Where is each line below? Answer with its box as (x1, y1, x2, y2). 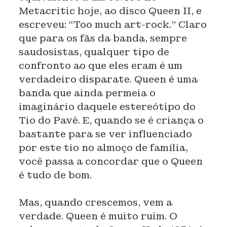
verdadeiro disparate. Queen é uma (18, 73, 198, 85)
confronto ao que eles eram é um (18, 60, 182, 71)
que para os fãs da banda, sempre (18, 32, 187, 44)
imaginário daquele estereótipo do (18, 101, 196, 112)
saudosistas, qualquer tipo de (18, 46, 169, 58)
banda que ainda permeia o (18, 87, 156, 99)
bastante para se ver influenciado (18, 128, 192, 140)
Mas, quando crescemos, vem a (18, 197, 172, 208)
